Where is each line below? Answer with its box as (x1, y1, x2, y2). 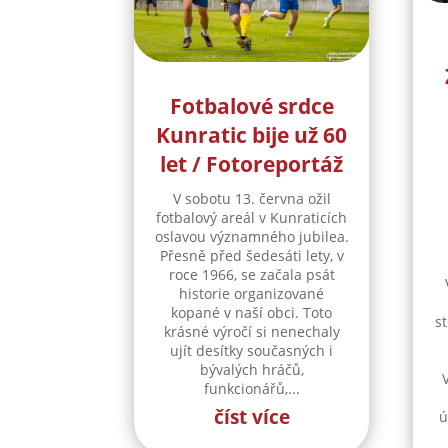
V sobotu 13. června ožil (172, 188, 331, 208)
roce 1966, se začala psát (168, 264, 335, 284)
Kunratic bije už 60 (156, 120, 348, 149)
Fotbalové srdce (169, 91, 334, 120)
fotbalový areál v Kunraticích (156, 207, 348, 227)
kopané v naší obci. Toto (171, 302, 333, 322)
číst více (213, 403, 290, 430)
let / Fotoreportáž (160, 149, 344, 178)
